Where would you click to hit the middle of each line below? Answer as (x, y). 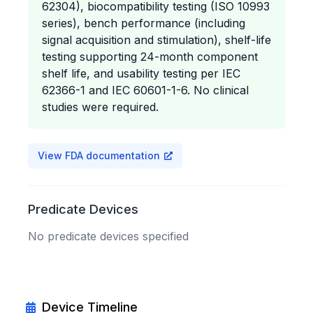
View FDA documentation (99, 155)
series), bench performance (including (144, 23)
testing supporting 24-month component (150, 57)
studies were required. (100, 107)
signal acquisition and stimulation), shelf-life (156, 40)
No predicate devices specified (108, 236)
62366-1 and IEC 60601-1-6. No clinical (145, 90)
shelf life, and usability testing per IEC (141, 73)
